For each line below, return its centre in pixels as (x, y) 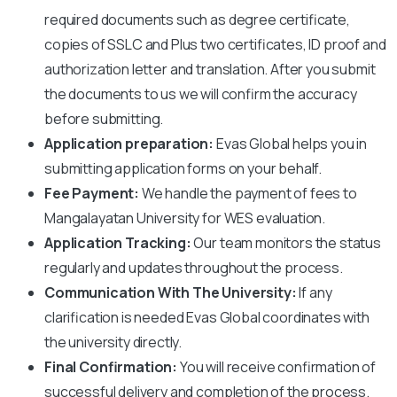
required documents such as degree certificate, (197, 19)
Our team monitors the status (288, 242)
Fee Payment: (92, 193)
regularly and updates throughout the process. (194, 267)
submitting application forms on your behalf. (183, 168)
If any (315, 292)
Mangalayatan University (124, 218)
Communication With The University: (172, 292)
